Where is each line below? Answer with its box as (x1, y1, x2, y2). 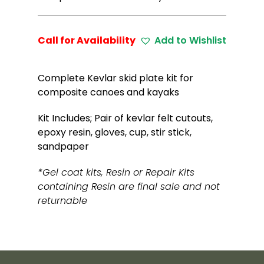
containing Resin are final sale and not (38, 179, 220, 193)
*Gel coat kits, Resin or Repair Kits (38, 165, 194, 179)
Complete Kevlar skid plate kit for (38, 71, 193, 85)
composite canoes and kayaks (38, 85, 179, 99)
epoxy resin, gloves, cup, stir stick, (38, 125, 192, 139)
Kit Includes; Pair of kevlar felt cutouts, (38, 111, 213, 125)
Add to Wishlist (154, 33, 226, 47)
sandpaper (38, 139, 89, 153)
